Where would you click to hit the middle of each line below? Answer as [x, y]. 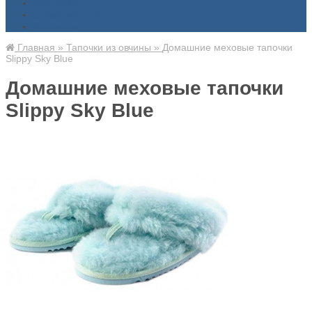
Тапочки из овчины [109, 47]
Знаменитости [67, 14]
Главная [35, 47]
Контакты [56, 26]
